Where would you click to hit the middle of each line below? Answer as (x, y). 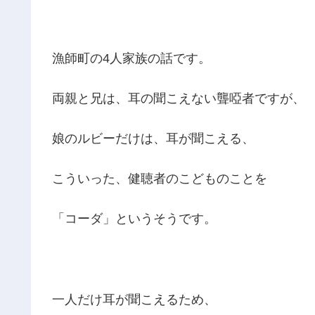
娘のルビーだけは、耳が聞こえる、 (153, 138)
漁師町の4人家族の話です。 (131, 58)
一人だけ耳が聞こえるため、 (134, 299)
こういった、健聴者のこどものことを (160, 179)
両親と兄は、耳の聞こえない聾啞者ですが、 (179, 98)
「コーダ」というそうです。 (134, 219)
